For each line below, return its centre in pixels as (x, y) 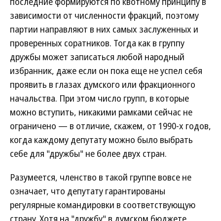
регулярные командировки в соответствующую (103, 205)
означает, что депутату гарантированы (88, 191)
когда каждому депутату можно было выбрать (101, 140)
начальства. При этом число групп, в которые (99, 98)
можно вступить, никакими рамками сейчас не (101, 112)
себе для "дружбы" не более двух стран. (88, 153)
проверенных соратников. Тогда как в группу (97, 43)
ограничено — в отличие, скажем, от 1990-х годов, (110, 126)
